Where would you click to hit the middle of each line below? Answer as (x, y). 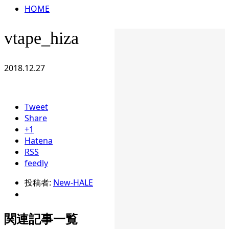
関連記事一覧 (41, 219)
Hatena (39, 141)
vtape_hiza (41, 38)
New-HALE (73, 183)
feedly (36, 163)
